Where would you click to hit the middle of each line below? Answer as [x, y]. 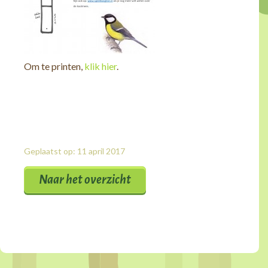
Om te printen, [54, 66]
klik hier [100, 66]
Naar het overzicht [85, 180]
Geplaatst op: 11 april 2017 [74, 151]
